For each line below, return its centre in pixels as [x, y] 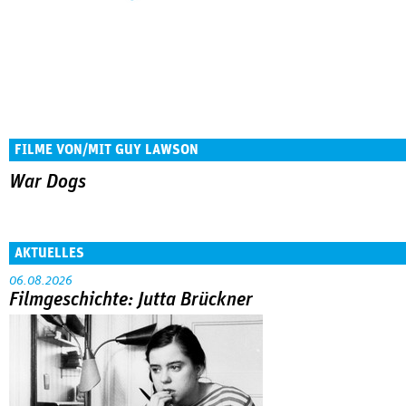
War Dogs [48, 182]
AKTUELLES [49, 252]
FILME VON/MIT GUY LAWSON [106, 150]
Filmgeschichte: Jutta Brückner [131, 300]
